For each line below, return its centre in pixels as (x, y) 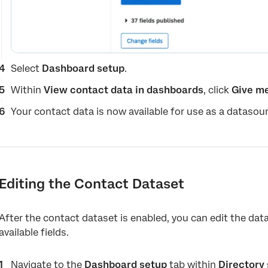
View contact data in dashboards (124, 90)
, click (218, 90)
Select (27, 69)
